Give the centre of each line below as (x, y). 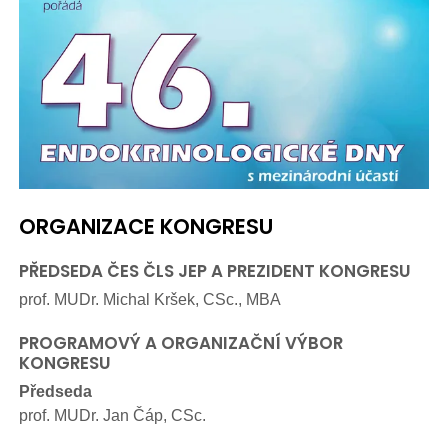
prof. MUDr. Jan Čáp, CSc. (112, 414)
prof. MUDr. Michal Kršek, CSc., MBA (150, 299)
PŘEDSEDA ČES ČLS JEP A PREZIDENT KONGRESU (215, 271)
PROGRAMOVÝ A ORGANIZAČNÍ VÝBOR (181, 342)
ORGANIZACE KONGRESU (146, 226)
